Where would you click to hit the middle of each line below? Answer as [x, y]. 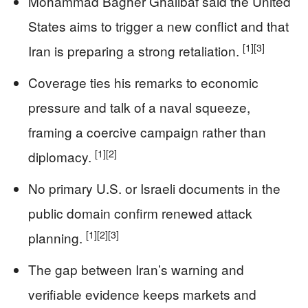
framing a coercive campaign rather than [147, 132]
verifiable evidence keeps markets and [142, 294]
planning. [57, 238]
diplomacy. [62, 157]
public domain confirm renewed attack [140, 213]
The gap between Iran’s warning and [136, 269]
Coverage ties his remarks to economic [143, 82]
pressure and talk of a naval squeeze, [139, 107]
